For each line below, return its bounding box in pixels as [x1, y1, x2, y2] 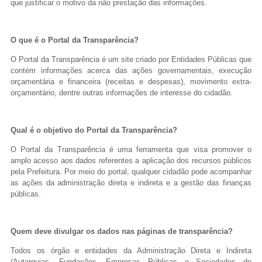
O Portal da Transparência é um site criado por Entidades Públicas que [11, 54, 251, 64]
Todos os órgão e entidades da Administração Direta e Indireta [11, 246, 251, 255]
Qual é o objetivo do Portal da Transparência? [11, 126, 177, 135]
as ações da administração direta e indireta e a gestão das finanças [11, 178, 251, 187]
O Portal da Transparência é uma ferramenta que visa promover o [11, 144, 251, 154]
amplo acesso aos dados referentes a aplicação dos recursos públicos [11, 156, 251, 165]
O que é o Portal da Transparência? [11, 36, 139, 45]
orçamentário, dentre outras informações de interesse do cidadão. [11, 88, 233, 97]
